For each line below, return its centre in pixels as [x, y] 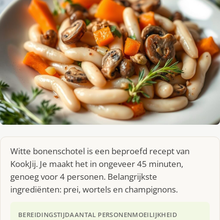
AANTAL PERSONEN [101, 214]
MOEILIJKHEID [155, 214]
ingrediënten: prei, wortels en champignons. [94, 189]
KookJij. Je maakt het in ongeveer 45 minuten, [97, 164]
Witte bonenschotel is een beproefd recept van [100, 151]
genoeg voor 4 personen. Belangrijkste [84, 176]
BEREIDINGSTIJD [44, 214]
